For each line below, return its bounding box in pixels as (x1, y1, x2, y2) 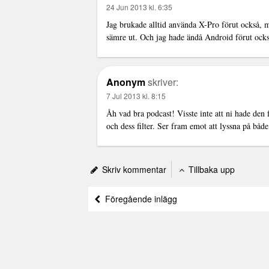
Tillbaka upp (186, 163, 235, 175)
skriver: (148, 75, 178, 89)
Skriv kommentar (100, 163, 166, 175)
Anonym (106, 75, 145, 89)
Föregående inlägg (100, 193, 177, 205)
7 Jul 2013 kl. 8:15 (106, 91, 166, 101)
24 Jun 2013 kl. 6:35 (106, 2, 172, 12)
